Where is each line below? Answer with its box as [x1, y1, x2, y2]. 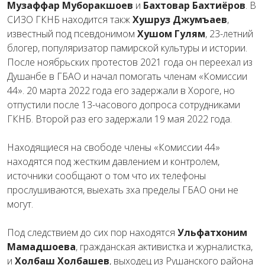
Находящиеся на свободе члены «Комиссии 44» [7, 140, 220, 154]
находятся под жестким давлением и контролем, [7, 154, 219, 168]
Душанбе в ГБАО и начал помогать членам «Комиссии [7, 69, 247, 83]
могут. [7, 197, 33, 211]
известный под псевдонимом [7, 27, 135, 40]
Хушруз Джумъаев [132, 12, 227, 26]
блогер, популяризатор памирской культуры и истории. [7, 41, 247, 54]
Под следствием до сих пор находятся [7, 225, 177, 239]
